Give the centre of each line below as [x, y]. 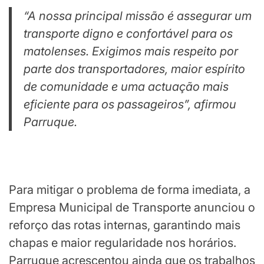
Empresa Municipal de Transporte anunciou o [132, 207]
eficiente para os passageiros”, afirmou [130, 104]
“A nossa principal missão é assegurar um [138, 16]
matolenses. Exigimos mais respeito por [131, 51]
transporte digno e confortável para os [128, 34]
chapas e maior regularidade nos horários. [123, 243]
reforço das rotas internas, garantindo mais [125, 225]
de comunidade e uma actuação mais [126, 87]
